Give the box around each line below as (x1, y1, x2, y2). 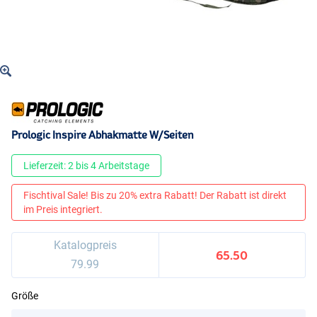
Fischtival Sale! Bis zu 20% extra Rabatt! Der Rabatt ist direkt (23, 190, 287, 202)
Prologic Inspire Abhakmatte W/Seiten (11, 129, 194, 142)
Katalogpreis (53, 238, 117, 253)
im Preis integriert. (23, 204, 103, 216)
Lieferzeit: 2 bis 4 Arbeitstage (23, 160, 149, 172)
